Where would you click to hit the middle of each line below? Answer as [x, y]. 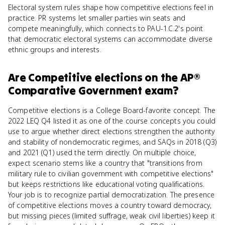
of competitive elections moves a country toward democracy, [110, 205]
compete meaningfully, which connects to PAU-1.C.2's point [106, 28]
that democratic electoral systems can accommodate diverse [110, 39]
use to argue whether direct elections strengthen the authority [112, 131]
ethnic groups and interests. [55, 49]
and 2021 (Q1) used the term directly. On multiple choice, [102, 152]
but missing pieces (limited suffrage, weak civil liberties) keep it [111, 216]
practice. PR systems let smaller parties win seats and [97, 18]
